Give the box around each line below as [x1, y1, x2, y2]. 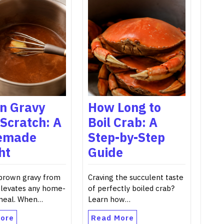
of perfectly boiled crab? [87, 183, 174, 193]
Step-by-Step [87, 128, 165, 145]
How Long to [87, 98, 161, 115]
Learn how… [87, 194, 130, 204]
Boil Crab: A [87, 113, 157, 130]
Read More [90, 212, 134, 222]
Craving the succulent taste [87, 172, 183, 182]
